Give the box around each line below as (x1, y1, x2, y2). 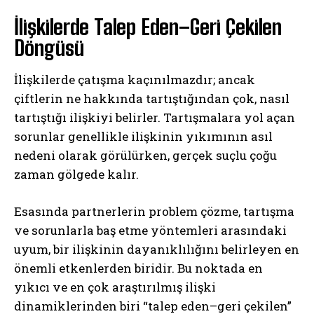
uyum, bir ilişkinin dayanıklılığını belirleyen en (14, 240, 299, 257)
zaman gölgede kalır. (14, 165, 139, 182)
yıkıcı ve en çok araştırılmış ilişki (14, 278, 216, 295)
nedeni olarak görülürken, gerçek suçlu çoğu (14, 146, 277, 163)
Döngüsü (14, 34, 84, 60)
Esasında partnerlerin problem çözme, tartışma (14, 203, 294, 219)
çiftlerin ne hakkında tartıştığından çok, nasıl (14, 90, 289, 107)
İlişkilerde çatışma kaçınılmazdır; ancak (14, 71, 255, 88)
